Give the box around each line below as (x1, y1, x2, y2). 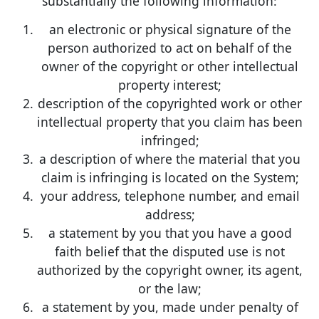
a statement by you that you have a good (48, 224, 292, 242)
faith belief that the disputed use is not (55, 243, 286, 261)
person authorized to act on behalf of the (48, 39, 293, 57)
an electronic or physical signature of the (48, 21, 291, 38)
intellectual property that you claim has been (37, 113, 303, 131)
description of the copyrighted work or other (38, 95, 303, 113)
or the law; (138, 280, 202, 298)
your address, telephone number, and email (40, 187, 300, 205)
